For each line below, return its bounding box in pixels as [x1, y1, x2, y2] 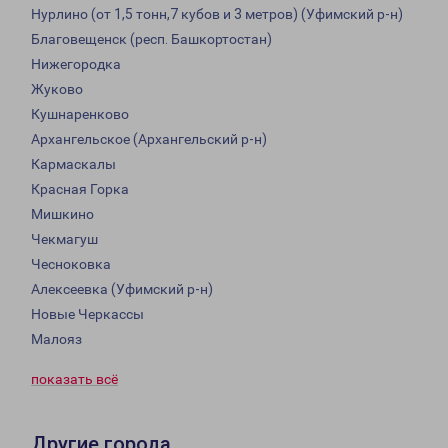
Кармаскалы [31, 156, 116, 173]
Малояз [31, 331, 82, 348]
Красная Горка [31, 181, 129, 198]
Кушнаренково [31, 106, 129, 123]
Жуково [31, 81, 83, 98]
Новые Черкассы [31, 306, 144, 323]
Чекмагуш [31, 231, 98, 248]
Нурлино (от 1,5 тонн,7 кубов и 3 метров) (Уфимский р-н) [31, 6, 403, 23]
